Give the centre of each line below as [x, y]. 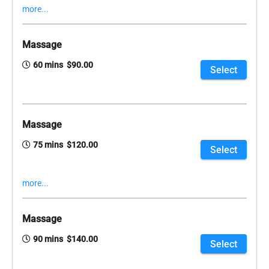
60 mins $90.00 [63, 65]
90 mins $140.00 [65, 239]
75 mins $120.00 [65, 145]
